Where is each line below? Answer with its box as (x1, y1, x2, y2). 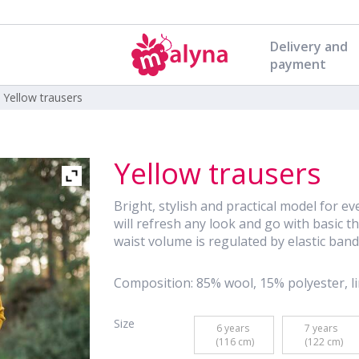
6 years (216, 321, 252, 335)
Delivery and (269, 37, 348, 55)
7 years (305, 321, 341, 335)
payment (269, 54, 326, 73)
